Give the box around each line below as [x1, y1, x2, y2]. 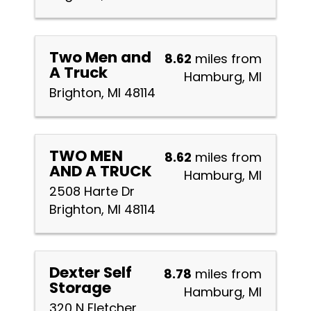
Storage [49, 277, 111, 299]
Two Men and [49, 47, 151, 68]
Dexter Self [49, 262, 132, 283]
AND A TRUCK [49, 160, 152, 182]
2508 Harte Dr [49, 183, 135, 200]
